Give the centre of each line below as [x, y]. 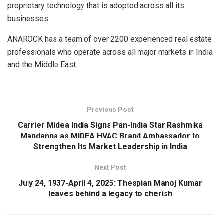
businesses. [28, 18]
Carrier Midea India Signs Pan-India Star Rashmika [110, 125]
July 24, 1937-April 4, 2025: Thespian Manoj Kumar [110, 183]
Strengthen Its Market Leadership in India [110, 146]
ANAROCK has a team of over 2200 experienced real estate [110, 39]
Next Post [110, 167]
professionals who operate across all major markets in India [110, 52]
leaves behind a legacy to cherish [110, 193]
